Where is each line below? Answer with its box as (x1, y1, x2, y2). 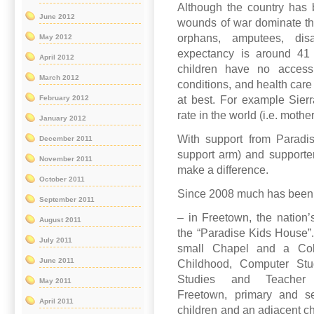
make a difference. (177, 164, 269, 176)
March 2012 (39, 74, 79, 82)
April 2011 (39, 297, 74, 306)
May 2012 (39, 33, 72, 41)
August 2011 (39, 216, 81, 224)
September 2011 (39, 196, 95, 204)
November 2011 (39, 155, 93, 163)
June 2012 (39, 13, 75, 21)
